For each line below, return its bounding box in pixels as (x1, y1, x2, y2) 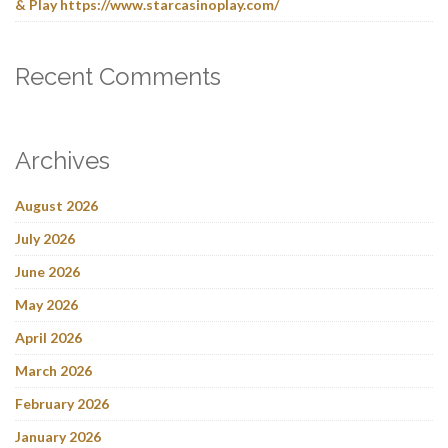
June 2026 (15, 262, 80, 280)
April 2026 (15, 328, 82, 346)
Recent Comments (15, 61, 221, 91)
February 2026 (15, 394, 109, 412)
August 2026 (15, 196, 98, 214)
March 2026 (15, 361, 92, 379)
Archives (15, 145, 110, 175)
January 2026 (15, 427, 101, 445)
